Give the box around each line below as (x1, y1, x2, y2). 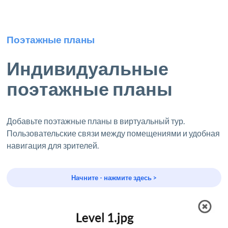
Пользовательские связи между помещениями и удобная (7, 128, 220, 138)
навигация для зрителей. (7, 140, 99, 151)
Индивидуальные (7, 57, 169, 80)
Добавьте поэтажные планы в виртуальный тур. (7, 116, 185, 126)
